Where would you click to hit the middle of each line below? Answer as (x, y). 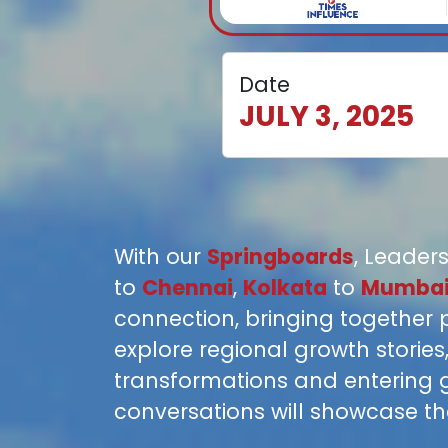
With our (160, 256)
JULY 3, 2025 (326, 116)
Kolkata (285, 287)
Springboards (280, 256)
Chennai (187, 287)
